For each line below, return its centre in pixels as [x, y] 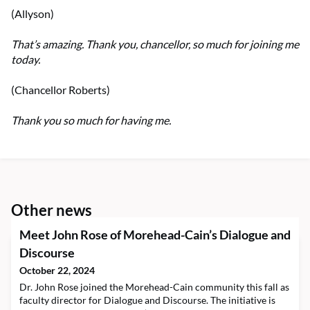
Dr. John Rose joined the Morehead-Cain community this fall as [154, 287]
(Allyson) [33, 14]
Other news [52, 210]
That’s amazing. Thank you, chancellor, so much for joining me [155, 44]
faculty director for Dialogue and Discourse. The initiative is [147, 300]
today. [26, 60]
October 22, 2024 [57, 271]
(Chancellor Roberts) [61, 90]
